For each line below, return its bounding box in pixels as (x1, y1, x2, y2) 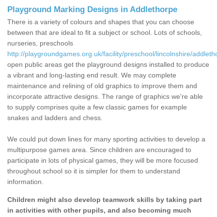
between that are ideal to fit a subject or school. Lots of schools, (7, 29, 202, 37)
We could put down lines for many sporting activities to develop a (7, 135, 205, 143)
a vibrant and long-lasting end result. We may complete (7, 71, 176, 79)
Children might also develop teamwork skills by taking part (7, 196, 202, 204)
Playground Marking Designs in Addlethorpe (7, 5, 177, 15)
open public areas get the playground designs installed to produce (7, 61, 209, 69)
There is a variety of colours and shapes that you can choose (7, 18, 194, 26)
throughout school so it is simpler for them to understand (7, 167, 180, 175)
